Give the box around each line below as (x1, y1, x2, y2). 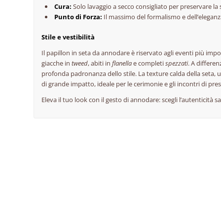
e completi (132, 58, 166, 68)
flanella (112, 58, 132, 68)
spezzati (165, 58, 188, 68)
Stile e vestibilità (41, 32, 95, 41)
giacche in (41, 58, 72, 68)
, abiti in (88, 58, 112, 68)
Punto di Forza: (54, 12, 103, 21)
